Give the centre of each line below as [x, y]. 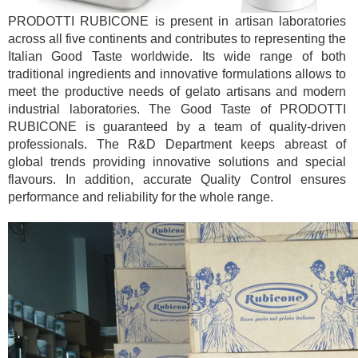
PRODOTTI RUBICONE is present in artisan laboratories [177, 21]
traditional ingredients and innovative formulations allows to [177, 74]
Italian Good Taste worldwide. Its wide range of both [177, 56]
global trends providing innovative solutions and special [177, 161]
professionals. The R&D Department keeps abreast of [177, 144]
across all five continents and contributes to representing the [177, 38]
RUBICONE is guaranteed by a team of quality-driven [177, 126]
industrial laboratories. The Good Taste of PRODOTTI [177, 109]
